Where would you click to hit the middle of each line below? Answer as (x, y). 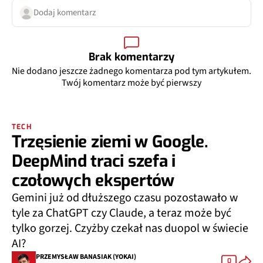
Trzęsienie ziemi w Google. (110, 141)
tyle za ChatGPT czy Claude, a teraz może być (122, 213)
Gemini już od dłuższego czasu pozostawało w (125, 198)
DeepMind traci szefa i (94, 161)
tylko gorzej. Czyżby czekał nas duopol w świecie (130, 228)
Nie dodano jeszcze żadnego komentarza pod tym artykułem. (131, 71)
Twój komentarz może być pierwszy (131, 82)
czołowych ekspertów (93, 180)
